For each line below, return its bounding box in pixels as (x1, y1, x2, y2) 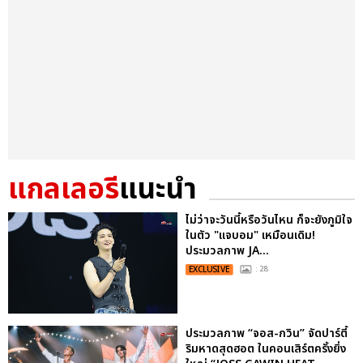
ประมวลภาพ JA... (186, 241, 269, 259)
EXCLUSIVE (189, 263, 230, 276)
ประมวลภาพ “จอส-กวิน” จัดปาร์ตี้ (186, 325, 348, 343)
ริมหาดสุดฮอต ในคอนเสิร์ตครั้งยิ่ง (186, 340, 346, 358)
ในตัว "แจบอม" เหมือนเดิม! (186, 226, 315, 244)
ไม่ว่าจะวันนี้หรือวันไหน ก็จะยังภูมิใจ (186, 211, 352, 228)
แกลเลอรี (8, 168, 119, 211)
